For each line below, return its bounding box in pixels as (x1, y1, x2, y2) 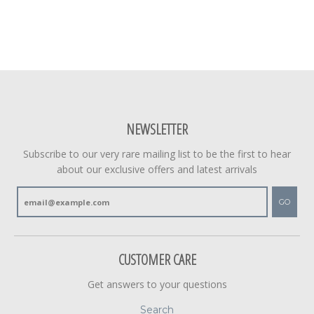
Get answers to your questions (87, 278, 227, 292)
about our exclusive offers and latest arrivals (57, 163, 257, 177)
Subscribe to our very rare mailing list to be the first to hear (23, 147, 291, 161)
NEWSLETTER (126, 120, 188, 139)
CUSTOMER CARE (118, 250, 196, 270)
